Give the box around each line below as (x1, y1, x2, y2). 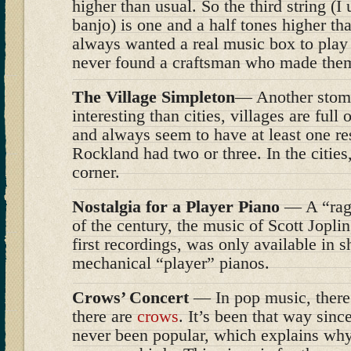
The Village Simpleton (72, 87, 235, 107)
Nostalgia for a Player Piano (72, 197, 280, 216)
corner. (72, 162, 120, 182)
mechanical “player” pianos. (72, 253, 270, 273)
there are (72, 306, 137, 326)
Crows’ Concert (72, 288, 189, 307)
